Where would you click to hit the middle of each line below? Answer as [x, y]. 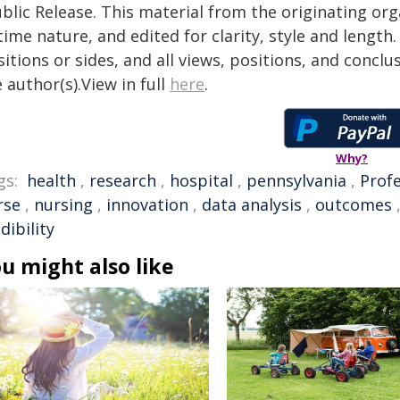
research [123, 180]
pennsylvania [296, 180]
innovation [147, 204]
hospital [201, 180]
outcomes [354, 204]
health [51, 180]
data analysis [252, 204]
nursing [63, 204]
